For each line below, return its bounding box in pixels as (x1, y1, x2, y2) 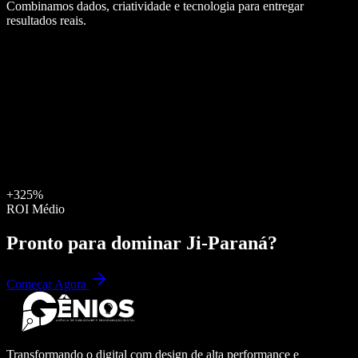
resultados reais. (6, 13, 86, 27)
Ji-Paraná (186, 232, 268, 253)
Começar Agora (6, 277, 89, 292)
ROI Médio (6, 201, 65, 216)
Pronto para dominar (6, 232, 186, 253)
